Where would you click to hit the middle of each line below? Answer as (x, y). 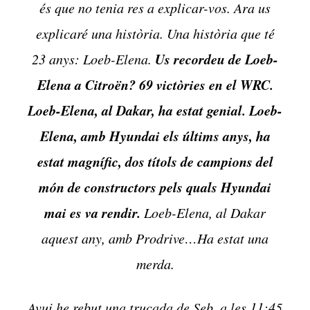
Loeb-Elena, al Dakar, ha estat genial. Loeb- (155, 110)
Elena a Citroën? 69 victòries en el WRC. (155, 85)
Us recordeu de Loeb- (217, 59)
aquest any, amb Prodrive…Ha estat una (155, 238)
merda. (155, 264)
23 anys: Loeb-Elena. (93, 59)
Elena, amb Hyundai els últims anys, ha (155, 136)
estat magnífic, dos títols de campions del (155, 162)
